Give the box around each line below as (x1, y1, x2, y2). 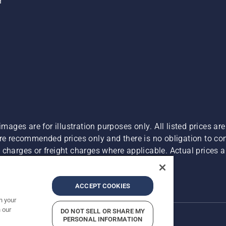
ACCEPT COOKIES (75, 182, 130, 190)
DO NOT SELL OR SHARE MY (61, 207, 145, 215)
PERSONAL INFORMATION (63, 215, 143, 223)
